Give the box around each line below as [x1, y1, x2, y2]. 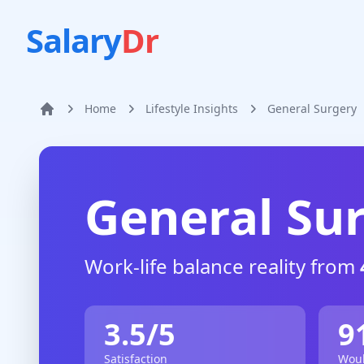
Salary [26, 18, 121, 63]
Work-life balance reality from [84, 253, 360, 279]
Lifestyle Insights [145, 101, 238, 116]
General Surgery [267, 101, 357, 116]
